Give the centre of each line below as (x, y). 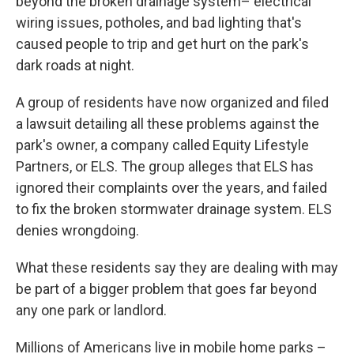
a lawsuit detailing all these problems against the (168, 123)
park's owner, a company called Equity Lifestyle (162, 145)
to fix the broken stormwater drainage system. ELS (174, 209)
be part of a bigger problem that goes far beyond (166, 288)
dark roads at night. (75, 65)
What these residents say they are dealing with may (177, 267)
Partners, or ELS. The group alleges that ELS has (165, 166)
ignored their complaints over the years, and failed (171, 187)
